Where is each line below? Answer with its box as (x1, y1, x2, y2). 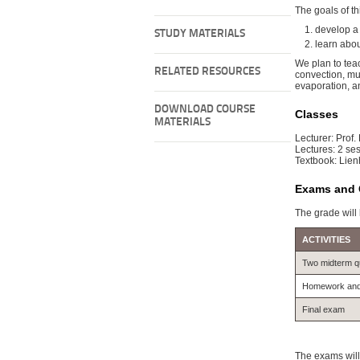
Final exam (302, 305, 345, 315)
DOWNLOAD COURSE (154, 104, 256, 116)
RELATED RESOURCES (154, 66, 260, 78)
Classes (295, 108, 338, 121)
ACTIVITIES (302, 235, 350, 245)
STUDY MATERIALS (154, 28, 245, 40)
